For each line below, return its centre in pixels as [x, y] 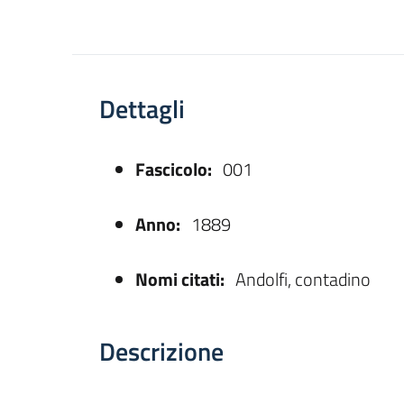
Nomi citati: [180, 279]
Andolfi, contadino [301, 279]
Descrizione [161, 351]
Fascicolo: [174, 169]
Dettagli [142, 108]
